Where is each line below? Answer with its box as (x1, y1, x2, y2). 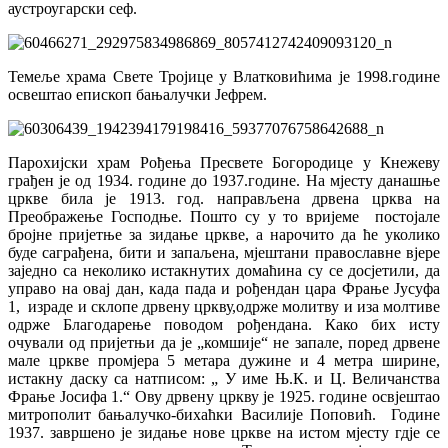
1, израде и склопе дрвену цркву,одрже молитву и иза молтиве (8, 297, 440, 315)
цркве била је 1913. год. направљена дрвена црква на (8, 189, 440, 207)
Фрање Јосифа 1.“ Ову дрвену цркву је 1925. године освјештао (8, 387, 440, 405)
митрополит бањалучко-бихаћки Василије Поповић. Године (8, 405, 440, 423)
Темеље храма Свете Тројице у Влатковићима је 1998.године (8, 67, 440, 85)
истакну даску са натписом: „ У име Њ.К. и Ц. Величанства (8, 369, 440, 387)
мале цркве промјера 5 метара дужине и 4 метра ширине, (8, 351, 440, 369)
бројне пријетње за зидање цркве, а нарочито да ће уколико (8, 225, 440, 243)
